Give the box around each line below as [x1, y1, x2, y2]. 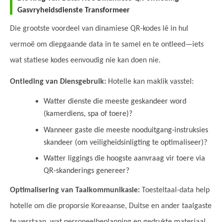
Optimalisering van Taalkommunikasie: [10, 186, 140, 195]
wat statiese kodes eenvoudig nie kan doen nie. [10, 56, 161, 65]
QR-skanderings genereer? [44, 167, 129, 175]
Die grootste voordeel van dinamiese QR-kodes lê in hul [10, 25, 188, 33]
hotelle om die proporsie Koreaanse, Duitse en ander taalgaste [10, 202, 212, 211]
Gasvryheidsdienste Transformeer [17, 6, 130, 15]
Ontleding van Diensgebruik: [10, 78, 106, 86]
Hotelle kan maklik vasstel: [106, 78, 194, 86]
